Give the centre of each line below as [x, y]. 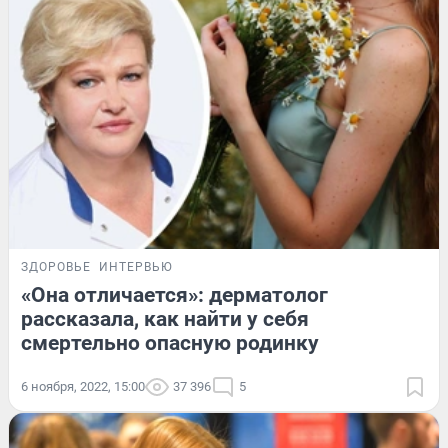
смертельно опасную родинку [170, 343]
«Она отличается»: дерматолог [174, 295]
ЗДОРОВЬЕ [56, 267]
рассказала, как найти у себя [165, 319]
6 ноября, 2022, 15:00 [83, 387]
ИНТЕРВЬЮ [136, 267]
